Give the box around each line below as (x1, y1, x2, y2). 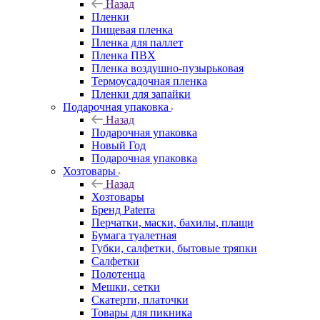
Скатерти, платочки (91, 294, 189, 306)
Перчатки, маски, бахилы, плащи (91, 216, 254, 229)
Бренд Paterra (91, 204, 155, 216)
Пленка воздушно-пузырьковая (91, 62, 244, 74)
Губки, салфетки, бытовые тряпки (91, 242, 257, 254)
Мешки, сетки (91, 281, 160, 293)
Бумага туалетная (91, 229, 176, 241)
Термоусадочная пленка (91, 75, 207, 87)
